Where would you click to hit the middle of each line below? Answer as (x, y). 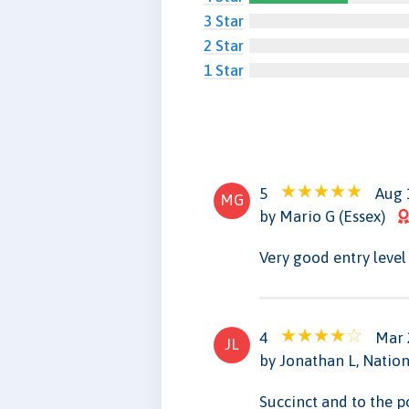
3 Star (224, 21)
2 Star (224, 45)
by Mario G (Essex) (322, 216)
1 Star (224, 70)
